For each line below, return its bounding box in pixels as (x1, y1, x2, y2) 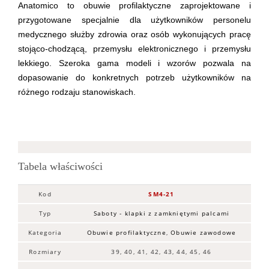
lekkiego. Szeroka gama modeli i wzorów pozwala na (18, 58, 251, 68)
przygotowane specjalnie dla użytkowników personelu (18, 14, 251, 25)
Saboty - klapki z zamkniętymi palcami (93, 208, 230, 217)
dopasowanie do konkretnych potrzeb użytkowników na (18, 72, 251, 82)
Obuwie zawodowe (171, 228, 237, 237)
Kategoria (28, 228, 62, 237)
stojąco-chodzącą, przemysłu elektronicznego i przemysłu (18, 43, 251, 53)
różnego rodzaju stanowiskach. (18, 86, 136, 97)
